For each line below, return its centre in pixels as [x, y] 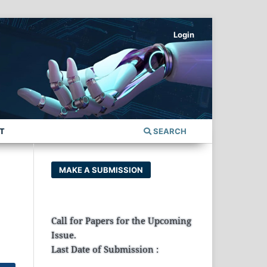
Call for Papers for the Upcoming [121, 220]
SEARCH [169, 131]
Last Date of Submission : [105, 249]
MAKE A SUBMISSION [101, 170]
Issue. [64, 235]
